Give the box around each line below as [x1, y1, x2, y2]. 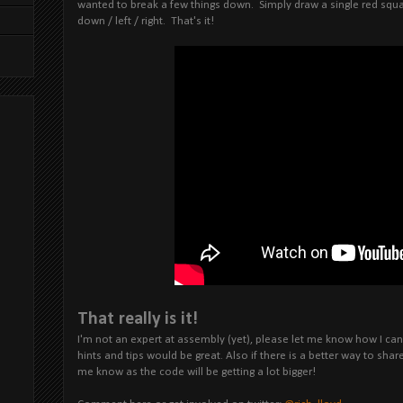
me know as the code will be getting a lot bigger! [77, 365, 316, 378]
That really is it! [77, 309, 198, 328]
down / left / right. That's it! [77, 14, 214, 27]
